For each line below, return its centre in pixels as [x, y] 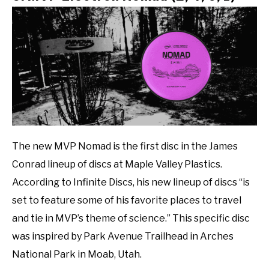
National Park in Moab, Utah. [77, 255]
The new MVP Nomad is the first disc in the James [125, 147]
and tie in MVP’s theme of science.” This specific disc [131, 219]
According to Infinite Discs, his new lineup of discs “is [131, 183]
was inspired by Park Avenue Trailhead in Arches [123, 237]
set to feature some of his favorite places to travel [127, 201]
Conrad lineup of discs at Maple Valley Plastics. [117, 165]
